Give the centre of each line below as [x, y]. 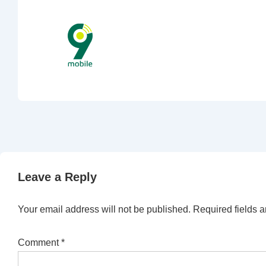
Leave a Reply [57, 177]
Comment [39, 242]
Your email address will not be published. [104, 209]
